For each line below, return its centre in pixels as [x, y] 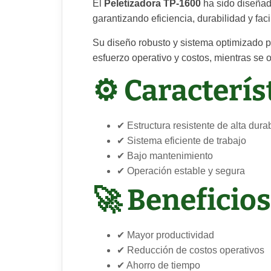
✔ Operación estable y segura [181, 171]
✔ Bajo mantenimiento [165, 156]
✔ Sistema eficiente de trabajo [181, 141]
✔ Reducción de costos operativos [191, 250]
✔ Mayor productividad [165, 235]
